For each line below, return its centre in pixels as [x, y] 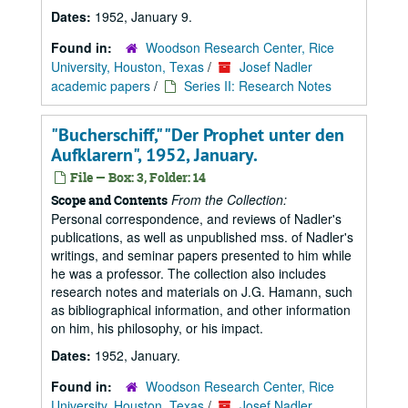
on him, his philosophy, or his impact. [157, 328]
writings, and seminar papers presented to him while [201, 255]
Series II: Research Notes [258, 86]
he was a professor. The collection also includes [189, 273]
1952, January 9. [143, 16]
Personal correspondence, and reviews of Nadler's [196, 219]
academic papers [101, 86]
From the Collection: [229, 199]
